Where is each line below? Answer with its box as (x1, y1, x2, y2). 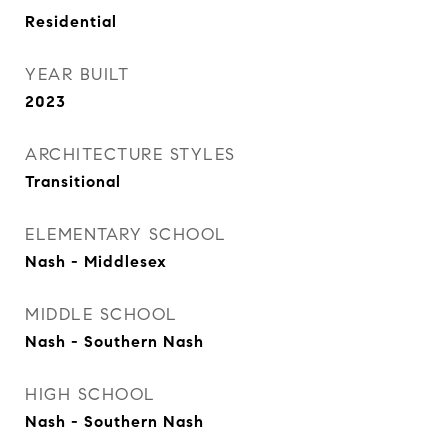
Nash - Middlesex (25, 252, 167, 271)
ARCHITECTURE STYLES (25, 144, 236, 165)
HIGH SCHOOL (25, 384, 156, 405)
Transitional (25, 172, 121, 191)
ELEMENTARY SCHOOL (25, 224, 227, 245)
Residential (25, 12, 117, 31)
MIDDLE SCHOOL (25, 304, 178, 325)
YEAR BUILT (25, 64, 129, 85)
